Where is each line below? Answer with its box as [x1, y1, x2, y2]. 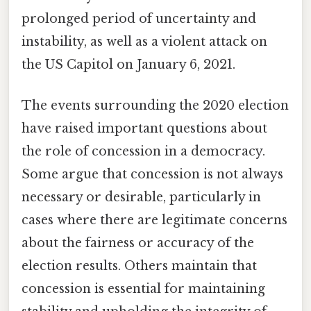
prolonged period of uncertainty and [22, 10, 256, 26]
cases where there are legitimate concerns [22, 212, 287, 228]
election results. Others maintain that [22, 258, 257, 274]
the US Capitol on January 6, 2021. [22, 56, 235, 72]
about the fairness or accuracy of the [22, 235, 254, 251]
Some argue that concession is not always [22, 167, 283, 183]
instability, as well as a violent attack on [22, 33, 267, 49]
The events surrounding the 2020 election [22, 98, 289, 114]
